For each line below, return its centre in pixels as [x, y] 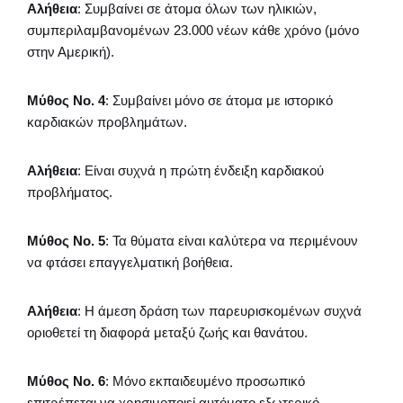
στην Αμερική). [71, 51]
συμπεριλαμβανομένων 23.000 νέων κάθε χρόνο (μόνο [193, 30]
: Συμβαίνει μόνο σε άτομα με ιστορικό [219, 100]
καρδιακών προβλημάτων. [107, 121]
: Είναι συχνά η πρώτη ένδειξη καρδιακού [201, 170]
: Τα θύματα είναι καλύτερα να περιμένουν [232, 240]
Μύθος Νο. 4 [66, 100]
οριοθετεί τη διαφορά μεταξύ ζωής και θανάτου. [167, 332]
